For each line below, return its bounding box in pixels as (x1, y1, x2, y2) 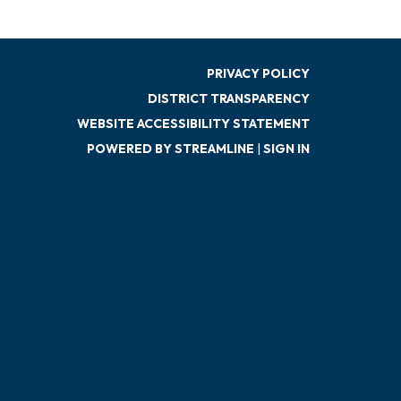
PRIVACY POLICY (207, 64, 310, 81)
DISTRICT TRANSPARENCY (148, 90, 310, 107)
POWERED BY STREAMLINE (87, 140, 254, 157)
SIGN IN (263, 140, 310, 157)
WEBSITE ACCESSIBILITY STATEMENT (77, 115, 310, 132)
